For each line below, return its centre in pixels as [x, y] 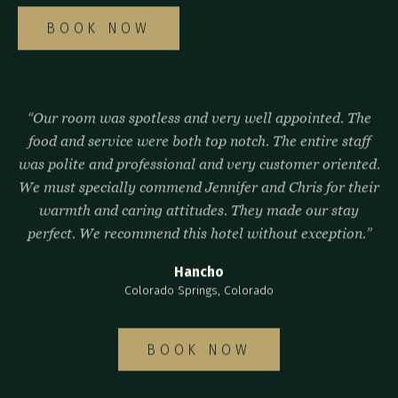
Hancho [199, 272]
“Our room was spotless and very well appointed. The [199, 118]
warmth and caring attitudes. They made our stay [199, 210]
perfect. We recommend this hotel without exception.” [199, 233]
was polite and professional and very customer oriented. [199, 164]
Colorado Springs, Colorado [199, 291]
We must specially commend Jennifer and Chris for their [199, 187]
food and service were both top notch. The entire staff [199, 141]
